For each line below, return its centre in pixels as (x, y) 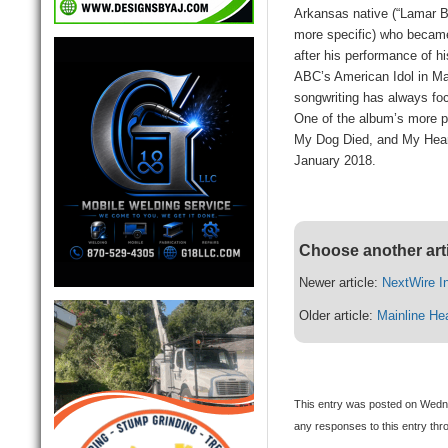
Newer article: (341, 283)
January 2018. (335, 161)
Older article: (338, 316)
